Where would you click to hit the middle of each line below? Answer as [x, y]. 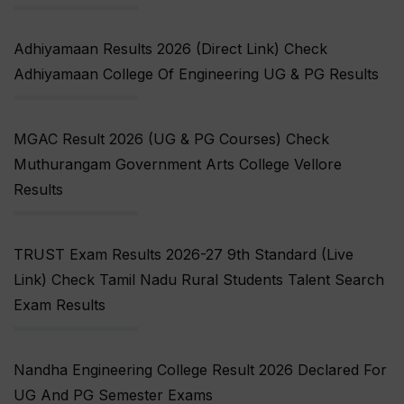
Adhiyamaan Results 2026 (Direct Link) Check [170, 49]
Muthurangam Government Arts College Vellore [178, 165]
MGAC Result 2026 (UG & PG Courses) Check [171, 139]
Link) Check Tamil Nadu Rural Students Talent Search [199, 280]
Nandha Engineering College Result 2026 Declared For [200, 370]
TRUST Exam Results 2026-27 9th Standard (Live [184, 255]
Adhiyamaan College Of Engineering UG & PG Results [196, 74]
